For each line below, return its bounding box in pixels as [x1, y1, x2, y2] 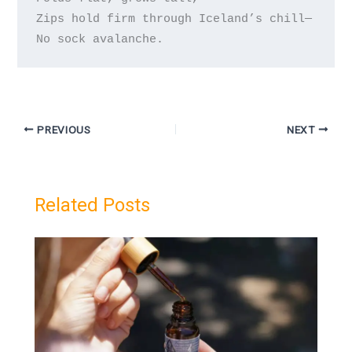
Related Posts [35, 194, 151, 217]
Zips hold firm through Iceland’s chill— [35, 12, 312, 25]
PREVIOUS [34, 123, 91, 136]
